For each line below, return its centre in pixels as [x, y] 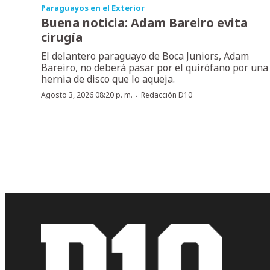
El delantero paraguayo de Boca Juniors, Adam [145, 56]
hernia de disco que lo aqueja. [108, 79]
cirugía [62, 37]
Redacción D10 [167, 95]
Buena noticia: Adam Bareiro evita [144, 22]
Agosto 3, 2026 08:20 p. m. [87, 95]
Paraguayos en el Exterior [93, 8]
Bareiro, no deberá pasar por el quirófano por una [155, 67]
